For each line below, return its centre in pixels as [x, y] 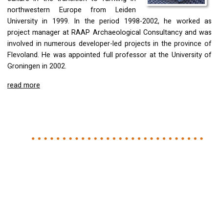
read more [24, 86]
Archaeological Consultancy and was [151, 33]
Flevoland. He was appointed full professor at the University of [109, 55]
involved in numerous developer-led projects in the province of [109, 44]
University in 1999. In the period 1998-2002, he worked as [109, 22]
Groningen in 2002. [37, 66]
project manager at [40, 33]
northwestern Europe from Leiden [72, 10]
